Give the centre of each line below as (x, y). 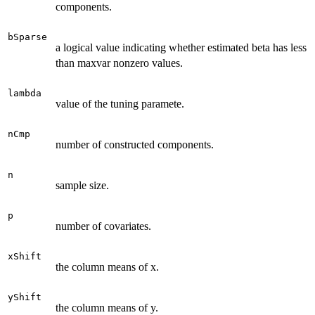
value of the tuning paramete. (120, 103)
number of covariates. (103, 226)
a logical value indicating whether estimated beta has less (181, 47)
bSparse (27, 37)
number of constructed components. (135, 144)
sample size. (82, 185)
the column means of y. (107, 307)
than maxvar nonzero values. (119, 63)
